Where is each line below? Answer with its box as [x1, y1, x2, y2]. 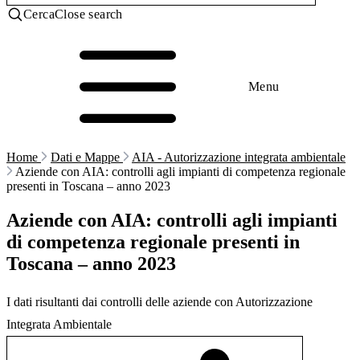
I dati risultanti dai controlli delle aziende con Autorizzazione [6, 294, 313, 309]
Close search [55, 7, 123, 21]
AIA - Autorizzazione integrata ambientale [132, 150, 346, 164]
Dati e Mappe [51, 150, 123, 164]
